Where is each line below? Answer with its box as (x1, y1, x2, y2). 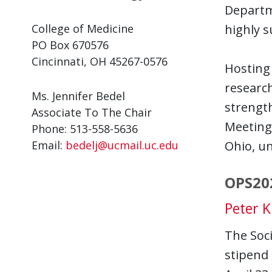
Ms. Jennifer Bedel (32, 89, 125, 103)
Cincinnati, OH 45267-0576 (32, 54, 168, 69)
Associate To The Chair (32, 105, 152, 120)
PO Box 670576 (32, 38, 109, 52)
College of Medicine (32, 21, 134, 36)
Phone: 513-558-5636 (32, 121, 138, 136)
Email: (32, 138, 66, 152)
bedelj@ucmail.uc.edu (66, 138, 178, 152)
